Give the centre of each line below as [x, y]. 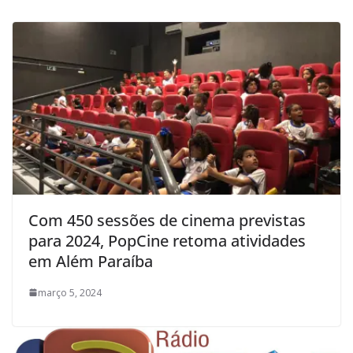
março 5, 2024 [70, 292]
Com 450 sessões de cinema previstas [167, 220]
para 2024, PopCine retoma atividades [167, 240]
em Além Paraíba [91, 261]
